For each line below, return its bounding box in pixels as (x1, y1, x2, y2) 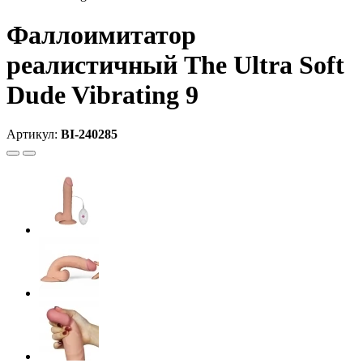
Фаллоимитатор (6, 19, 196, 49)
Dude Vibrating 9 (6, 79, 199, 109)
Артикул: (6, 127, 61, 142)
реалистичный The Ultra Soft (6, 49, 344, 79)
